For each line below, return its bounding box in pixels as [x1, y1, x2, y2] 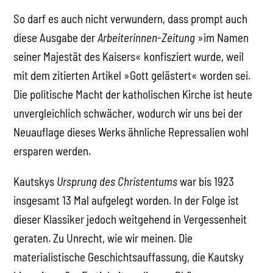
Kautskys [13, 174, 57, 188]
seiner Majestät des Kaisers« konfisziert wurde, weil [13, 49, 244, 63]
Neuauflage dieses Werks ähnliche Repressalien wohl [13, 124, 249, 139]
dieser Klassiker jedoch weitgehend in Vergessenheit [13, 211, 247, 226]
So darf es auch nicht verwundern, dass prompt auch [13, 11, 248, 26]
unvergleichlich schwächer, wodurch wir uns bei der [13, 105, 243, 120]
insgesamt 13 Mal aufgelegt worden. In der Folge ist [13, 193, 239, 207]
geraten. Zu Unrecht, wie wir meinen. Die [13, 230, 193, 245]
